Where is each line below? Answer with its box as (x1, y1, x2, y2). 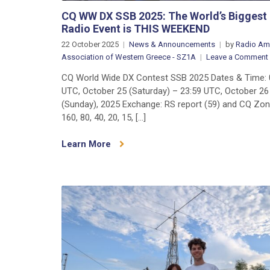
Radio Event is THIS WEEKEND (61, 22, 210, 35)
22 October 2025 (61, 39, 119, 49)
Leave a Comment (206, 52, 268, 61)
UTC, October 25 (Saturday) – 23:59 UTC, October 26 (61, 85, 269, 96)
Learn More (61, 138, 113, 149)
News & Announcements (129, 39, 215, 49)
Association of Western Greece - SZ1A (61, 52, 196, 61)
